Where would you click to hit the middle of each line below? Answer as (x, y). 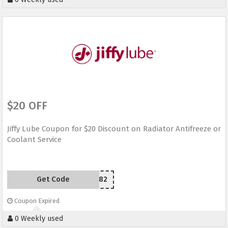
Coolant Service (34, 140)
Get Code (53, 179)
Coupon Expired (36, 201)
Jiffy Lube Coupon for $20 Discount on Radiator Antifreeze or (114, 129)
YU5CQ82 (92, 180)
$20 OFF (27, 106)
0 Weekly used (38, 219)
